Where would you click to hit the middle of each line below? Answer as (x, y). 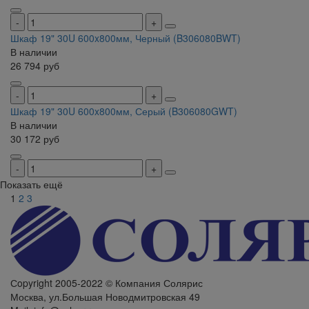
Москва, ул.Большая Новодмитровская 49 (105, 297)
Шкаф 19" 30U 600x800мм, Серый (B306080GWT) (124, 111)
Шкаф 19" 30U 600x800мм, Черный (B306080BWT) (126, 38)
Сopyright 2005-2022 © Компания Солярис (107, 283)
